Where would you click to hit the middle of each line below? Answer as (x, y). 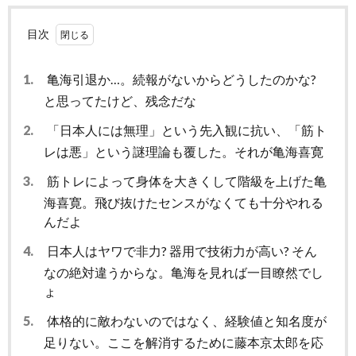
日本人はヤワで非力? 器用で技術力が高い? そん (181, 250)
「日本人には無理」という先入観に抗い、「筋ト (186, 130)
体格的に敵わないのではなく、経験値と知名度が (186, 320)
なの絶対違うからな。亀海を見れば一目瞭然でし (184, 272)
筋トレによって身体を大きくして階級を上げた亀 (186, 180)
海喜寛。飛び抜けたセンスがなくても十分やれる (184, 202)
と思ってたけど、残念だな (120, 100)
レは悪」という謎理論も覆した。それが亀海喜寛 (184, 151)
